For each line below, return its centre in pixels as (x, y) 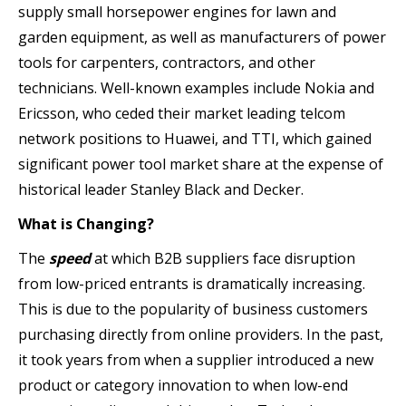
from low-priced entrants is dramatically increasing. (192, 283)
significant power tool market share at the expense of (201, 164)
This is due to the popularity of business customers (193, 309)
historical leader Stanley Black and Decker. (161, 189)
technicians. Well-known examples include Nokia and (196, 87)
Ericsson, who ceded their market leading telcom (182, 113)
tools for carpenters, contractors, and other (167, 62)
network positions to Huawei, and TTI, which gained (195, 138)
